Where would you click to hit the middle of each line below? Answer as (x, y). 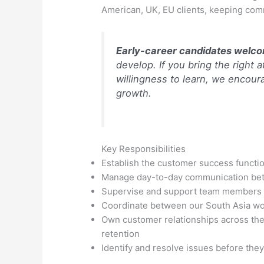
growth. (134, 93)
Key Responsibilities (144, 148)
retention (121, 233)
